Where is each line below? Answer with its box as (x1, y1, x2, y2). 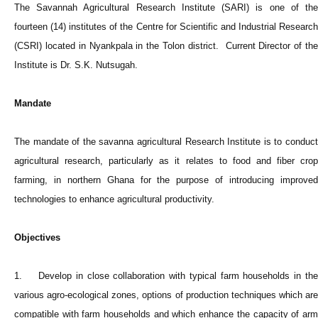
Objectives (14, 232, 60, 243)
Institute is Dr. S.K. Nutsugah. (14, 60, 138, 71)
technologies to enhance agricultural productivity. (14, 194, 220, 205)
